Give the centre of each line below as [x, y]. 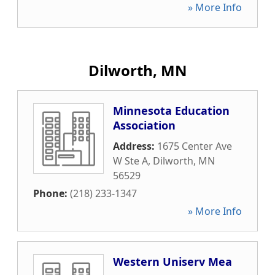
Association [144, 125]
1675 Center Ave [195, 146]
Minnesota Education [171, 110]
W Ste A [130, 161]
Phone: [52, 193]
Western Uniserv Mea [172, 261]
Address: [135, 146]
